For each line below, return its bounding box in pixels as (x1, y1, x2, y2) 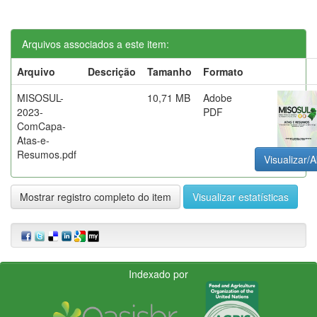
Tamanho (147, 64, 192, 79)
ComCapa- (17, 118, 66, 133)
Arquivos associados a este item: (22, 36, 169, 51)
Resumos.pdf (17, 146, 76, 161)
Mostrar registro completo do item (20, 189, 171, 204)
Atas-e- (17, 132, 50, 147)
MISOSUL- (17, 90, 64, 105)
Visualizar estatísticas (192, 189, 289, 204)
